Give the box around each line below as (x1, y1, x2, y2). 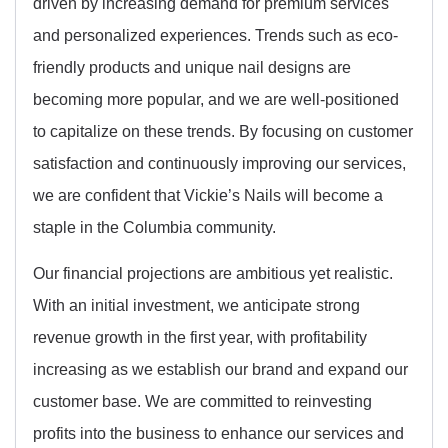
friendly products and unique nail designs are (33, 57, 351, 76)
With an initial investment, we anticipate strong (33, 296, 360, 315)
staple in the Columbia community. (33, 217, 276, 236)
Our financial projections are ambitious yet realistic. (33, 264, 393, 283)
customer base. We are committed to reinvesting (33, 392, 372, 411)
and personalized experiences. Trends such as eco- (33, 25, 398, 44)
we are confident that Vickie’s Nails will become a (33, 185, 383, 204)
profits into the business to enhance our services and (33, 424, 404, 443)
